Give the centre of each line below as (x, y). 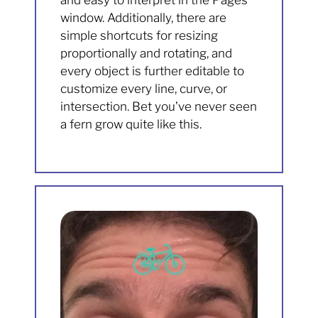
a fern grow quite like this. (131, 125)
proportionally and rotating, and (147, 54)
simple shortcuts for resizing (139, 36)
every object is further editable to (153, 71)
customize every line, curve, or (144, 89)
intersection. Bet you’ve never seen (159, 107)
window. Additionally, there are (144, 18)
